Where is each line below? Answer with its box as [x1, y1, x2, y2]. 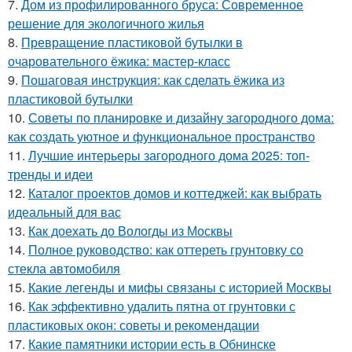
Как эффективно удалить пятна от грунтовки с [28, 297, 295, 316]
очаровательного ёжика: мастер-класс [8, 52, 230, 71]
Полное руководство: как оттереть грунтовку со [28, 240, 303, 259]
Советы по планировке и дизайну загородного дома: [28, 108, 334, 127]
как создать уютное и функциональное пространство [8, 127, 315, 146]
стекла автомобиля [8, 259, 120, 278]
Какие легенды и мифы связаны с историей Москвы [28, 278, 332, 297]
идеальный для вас [8, 203, 121, 222]
